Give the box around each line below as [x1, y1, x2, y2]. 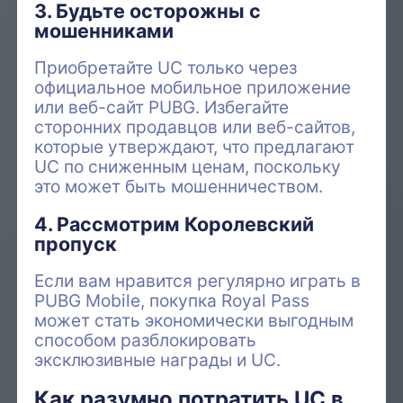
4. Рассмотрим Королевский [34, 211, 315, 236]
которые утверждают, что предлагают [34, 136, 355, 158]
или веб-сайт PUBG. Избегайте [34, 96, 290, 119]
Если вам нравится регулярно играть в [34, 269, 362, 291]
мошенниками [34, 19, 175, 43]
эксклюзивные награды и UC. [34, 348, 282, 371]
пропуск [34, 231, 118, 255]
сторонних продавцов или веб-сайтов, [34, 116, 356, 139]
